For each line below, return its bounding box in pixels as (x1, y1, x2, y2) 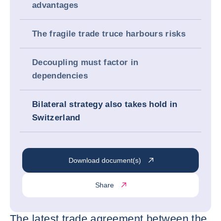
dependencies (32, 71, 88, 80)
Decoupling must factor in (32, 58, 139, 67)
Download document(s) (68, 156, 141, 164)
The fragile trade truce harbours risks (32, 29, 185, 38)
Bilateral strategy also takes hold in (32, 100, 178, 109)
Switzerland (32, 113, 80, 122)
